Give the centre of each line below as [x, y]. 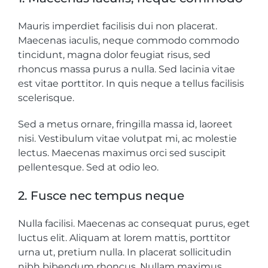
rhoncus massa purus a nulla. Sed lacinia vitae [127, 69]
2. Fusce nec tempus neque [101, 196]
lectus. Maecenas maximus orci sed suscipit [122, 153]
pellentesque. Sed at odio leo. [88, 167]
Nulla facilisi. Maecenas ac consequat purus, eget [134, 224]
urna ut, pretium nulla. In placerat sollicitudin [125, 252]
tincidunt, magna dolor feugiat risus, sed [114, 55]
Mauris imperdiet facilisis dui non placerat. [118, 26]
